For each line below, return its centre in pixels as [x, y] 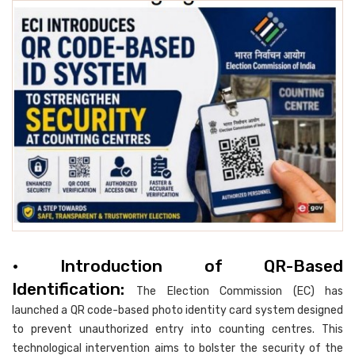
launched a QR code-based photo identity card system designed [177, 310]
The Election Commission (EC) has [240, 291]
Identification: [74, 288]
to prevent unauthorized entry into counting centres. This [177, 329]
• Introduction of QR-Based [177, 265]
